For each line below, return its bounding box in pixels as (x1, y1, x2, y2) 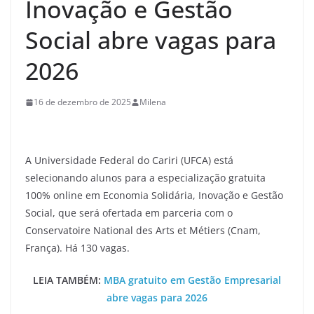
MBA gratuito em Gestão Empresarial (104, 273, 281, 287)
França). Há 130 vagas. (25, 241, 130, 254)
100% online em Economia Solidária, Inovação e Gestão (25, 189, 283, 202)
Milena (139, 96, 166, 108)
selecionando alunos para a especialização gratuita (25, 171, 266, 184)
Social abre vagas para (25, 24, 276, 56)
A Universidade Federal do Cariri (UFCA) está (25, 153, 233, 167)
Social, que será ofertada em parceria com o (25, 206, 233, 219)
